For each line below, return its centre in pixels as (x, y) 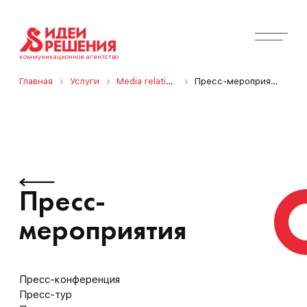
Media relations (141, 81)
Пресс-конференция (70, 280)
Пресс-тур (46, 295)
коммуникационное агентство (69, 57)
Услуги (85, 81)
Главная (36, 81)
